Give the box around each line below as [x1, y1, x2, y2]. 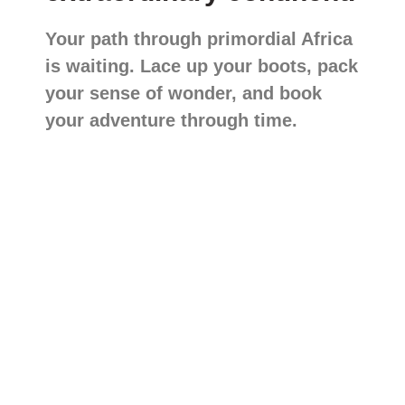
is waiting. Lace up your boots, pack [45, 55, 358, 76]
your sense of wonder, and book [45, 82, 322, 103]
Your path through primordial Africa [45, 28, 353, 49]
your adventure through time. [45, 109, 297, 130]
